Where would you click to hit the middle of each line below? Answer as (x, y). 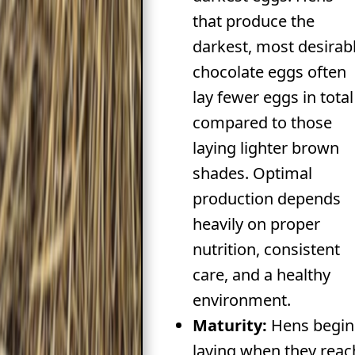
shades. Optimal (252, 173)
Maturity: (229, 325)
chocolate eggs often (269, 71)
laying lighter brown (265, 147)
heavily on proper (256, 223)
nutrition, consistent (266, 249)
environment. (241, 300)
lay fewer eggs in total (273, 97)
